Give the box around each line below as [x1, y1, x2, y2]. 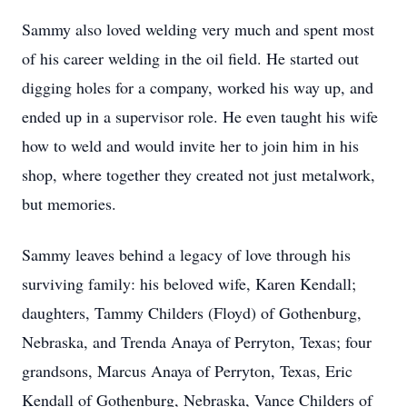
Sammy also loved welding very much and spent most [22, 18, 374, 40]
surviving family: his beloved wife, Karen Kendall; [22, 273, 356, 294]
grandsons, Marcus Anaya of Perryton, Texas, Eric [22, 360, 352, 382]
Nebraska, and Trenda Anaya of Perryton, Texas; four [22, 331, 372, 352]
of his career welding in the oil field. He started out [22, 47, 359, 69]
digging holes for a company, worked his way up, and [22, 76, 373, 98]
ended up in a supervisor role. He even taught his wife [22, 105, 378, 127]
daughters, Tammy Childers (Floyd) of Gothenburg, [22, 302, 362, 323]
